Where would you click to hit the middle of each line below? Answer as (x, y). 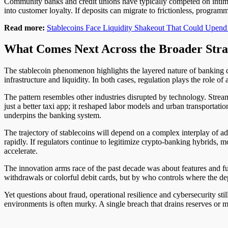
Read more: (25, 27)
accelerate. (21, 151)
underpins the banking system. (53, 116)
